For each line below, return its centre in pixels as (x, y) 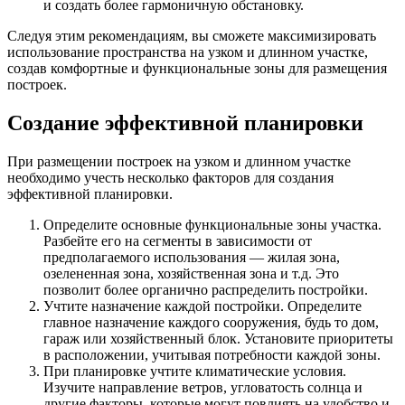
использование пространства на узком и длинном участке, (188, 52)
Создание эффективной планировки (185, 123)
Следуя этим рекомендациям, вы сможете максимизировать (192, 36)
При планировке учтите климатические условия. (195, 372)
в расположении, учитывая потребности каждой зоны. (212, 355)
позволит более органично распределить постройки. (206, 290)
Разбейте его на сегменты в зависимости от (178, 241)
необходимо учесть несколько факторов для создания (170, 178)
